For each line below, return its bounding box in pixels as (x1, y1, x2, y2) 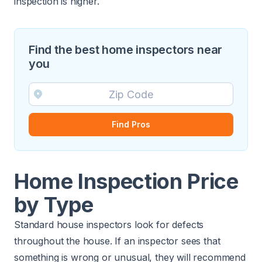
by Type (14, 192, 94, 218)
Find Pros (112, 119, 150, 130)
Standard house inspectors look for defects (14, 219, 204, 231)
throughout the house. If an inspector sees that (14, 235, 220, 247)
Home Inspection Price (14, 168, 239, 195)
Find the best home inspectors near (29, 43, 223, 57)
